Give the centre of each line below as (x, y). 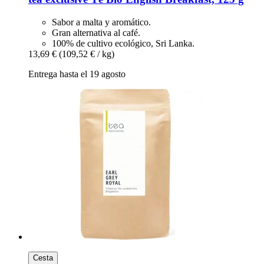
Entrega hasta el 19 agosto (77, 74)
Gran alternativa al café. (96, 32)
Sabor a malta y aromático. (101, 22)
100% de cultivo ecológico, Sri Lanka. (123, 43)
